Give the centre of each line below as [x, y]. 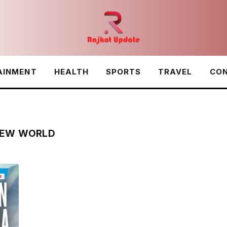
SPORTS [123, 72]
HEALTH [71, 72]
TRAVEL [175, 72]
